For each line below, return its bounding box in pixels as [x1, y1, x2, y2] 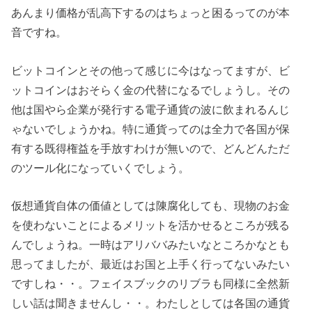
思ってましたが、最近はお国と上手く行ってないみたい [11, 258, 290, 271]
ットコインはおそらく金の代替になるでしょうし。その [11, 83, 290, 96]
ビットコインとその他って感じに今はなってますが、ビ [11, 63, 290, 77]
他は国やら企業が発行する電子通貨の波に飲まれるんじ [11, 102, 290, 116]
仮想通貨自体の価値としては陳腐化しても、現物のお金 [11, 199, 290, 212]
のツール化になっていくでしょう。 [11, 161, 190, 174]
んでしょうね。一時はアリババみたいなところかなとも [11, 238, 290, 251]
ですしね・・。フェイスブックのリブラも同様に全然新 [11, 277, 290, 290]
